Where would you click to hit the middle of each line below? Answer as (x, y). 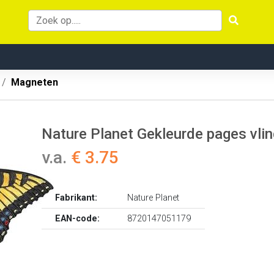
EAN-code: (78, 219)
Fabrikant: (76, 198)
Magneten (35, 82)
